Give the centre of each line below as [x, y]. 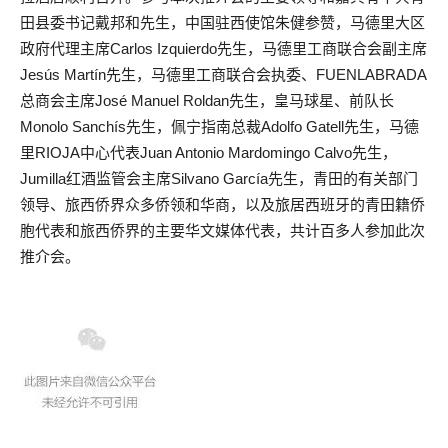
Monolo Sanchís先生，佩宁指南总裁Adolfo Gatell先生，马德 [219, 126]
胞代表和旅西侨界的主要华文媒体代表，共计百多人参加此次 [222, 230]
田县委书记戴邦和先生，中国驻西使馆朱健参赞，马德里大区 [222, 22]
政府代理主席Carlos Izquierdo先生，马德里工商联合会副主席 [223, 48]
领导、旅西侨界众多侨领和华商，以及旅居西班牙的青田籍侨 [222, 204]
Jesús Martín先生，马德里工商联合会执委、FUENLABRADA [223, 74]
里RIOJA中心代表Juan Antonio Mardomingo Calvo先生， [208, 152]
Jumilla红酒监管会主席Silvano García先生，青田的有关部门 [219, 178]
